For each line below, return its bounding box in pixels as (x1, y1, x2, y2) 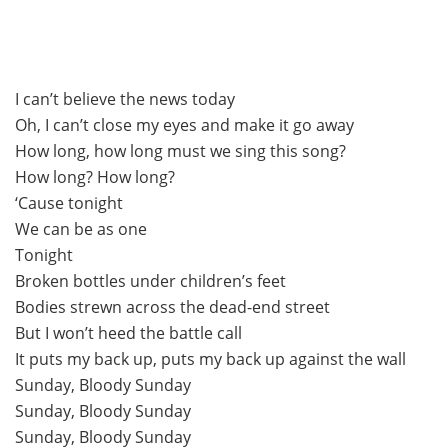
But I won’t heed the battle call (15, 322, 242, 345)
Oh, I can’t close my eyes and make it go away (15, 114, 354, 137)
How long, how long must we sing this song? (15, 140, 346, 163)
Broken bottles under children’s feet (15, 270, 286, 293)
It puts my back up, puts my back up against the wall (15, 348, 406, 371)
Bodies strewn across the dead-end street (15, 296, 330, 319)
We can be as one (15, 218, 147, 241)
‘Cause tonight (15, 192, 123, 215)
